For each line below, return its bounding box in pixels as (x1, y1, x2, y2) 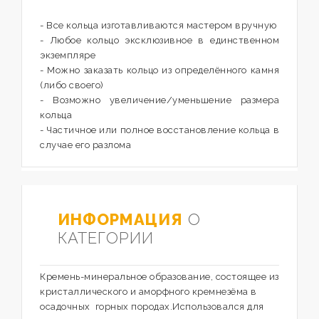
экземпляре (40, 50, 95, 61)
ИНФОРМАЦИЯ (58, 210, 183, 229)
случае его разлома (40, 140, 131, 150)
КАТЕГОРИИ (58, 229, 154, 247)
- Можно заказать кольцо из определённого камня (40, 65, 279, 75)
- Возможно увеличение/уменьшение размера (40, 95, 279, 105)
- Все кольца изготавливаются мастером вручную (40, 20, 277, 31)
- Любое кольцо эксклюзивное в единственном (40, 35, 279, 46)
